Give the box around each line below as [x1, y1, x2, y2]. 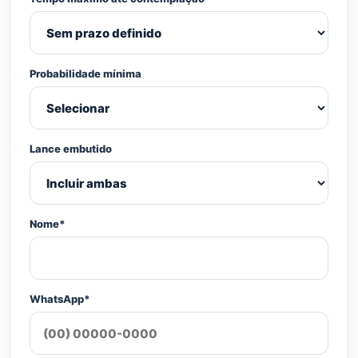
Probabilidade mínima [30, 67, 141, 80]
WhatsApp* [30, 292, 90, 305]
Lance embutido [30, 142, 112, 155]
